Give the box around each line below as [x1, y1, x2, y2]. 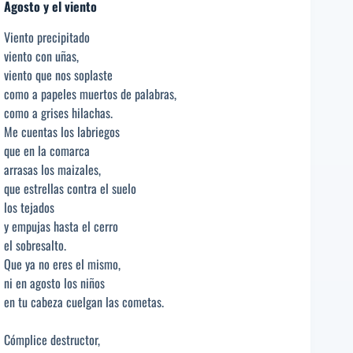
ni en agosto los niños [4, 273, 105, 293]
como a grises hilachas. [4, 103, 113, 123]
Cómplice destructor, [4, 330, 100, 350]
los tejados [4, 198, 54, 217]
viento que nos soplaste [4, 65, 113, 85]
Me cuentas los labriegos [4, 122, 120, 142]
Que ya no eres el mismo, [4, 255, 121, 274]
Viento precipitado [4, 28, 90, 47]
